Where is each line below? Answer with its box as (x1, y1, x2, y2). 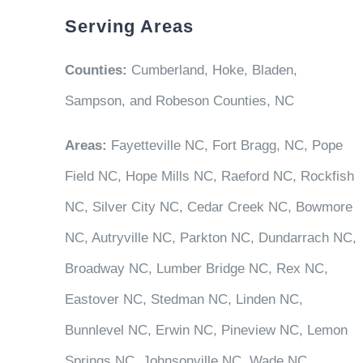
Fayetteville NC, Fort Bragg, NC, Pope (110, 138, 343, 153)
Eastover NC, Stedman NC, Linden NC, (64, 292, 303, 307)
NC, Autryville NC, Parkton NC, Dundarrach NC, (64, 230, 357, 246)
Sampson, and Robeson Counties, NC (64, 93, 294, 109)
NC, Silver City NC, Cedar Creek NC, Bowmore (64, 199, 352, 215)
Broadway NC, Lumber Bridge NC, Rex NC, (64, 261, 328, 276)
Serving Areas (64, 16, 194, 36)
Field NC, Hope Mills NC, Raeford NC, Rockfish (64, 169, 354, 184)
